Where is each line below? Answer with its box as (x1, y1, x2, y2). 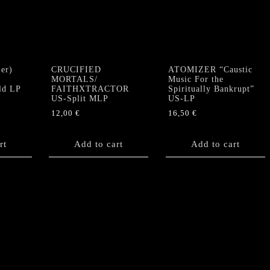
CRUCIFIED (51, 65, 101, 75)
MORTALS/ (51, 75, 98, 84)
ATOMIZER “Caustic (168, 65, 253, 75)
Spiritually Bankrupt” (168, 84, 254, 94)
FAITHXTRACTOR (51, 84, 129, 94)
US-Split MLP (51, 94, 108, 104)
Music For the (168, 75, 224, 84)
